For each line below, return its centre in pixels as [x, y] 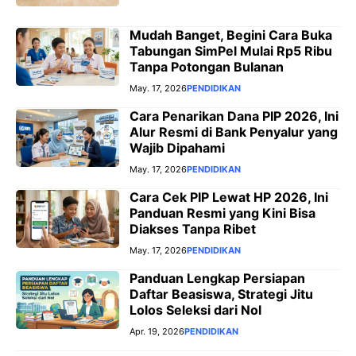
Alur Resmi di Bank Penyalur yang [234, 132]
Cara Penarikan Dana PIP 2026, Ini [234, 116]
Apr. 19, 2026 [157, 331]
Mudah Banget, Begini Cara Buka [231, 35]
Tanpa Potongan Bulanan [207, 66]
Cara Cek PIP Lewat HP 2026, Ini [229, 197]
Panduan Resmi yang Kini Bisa [222, 213]
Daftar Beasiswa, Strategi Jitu [221, 294]
